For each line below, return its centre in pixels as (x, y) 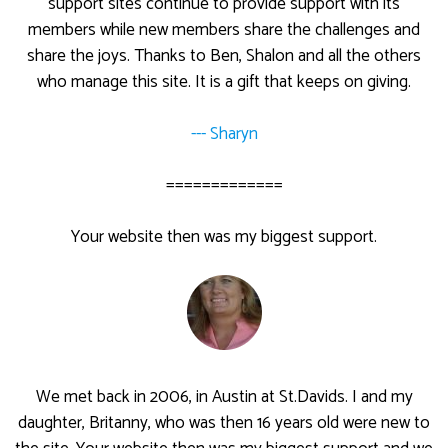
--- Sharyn (224, 133)
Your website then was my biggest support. (224, 236)
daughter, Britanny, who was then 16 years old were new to (224, 422)
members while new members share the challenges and (224, 30)
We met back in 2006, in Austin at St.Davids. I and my (224, 396)
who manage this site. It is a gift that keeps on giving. (224, 82)
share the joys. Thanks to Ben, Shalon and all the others (224, 56)
